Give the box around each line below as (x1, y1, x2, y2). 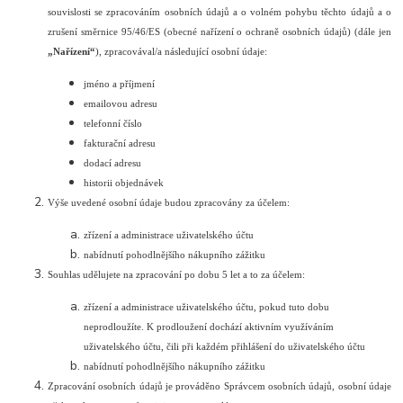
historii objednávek (84, 177, 165, 188)
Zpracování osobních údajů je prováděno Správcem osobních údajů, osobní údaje (48, 381, 391, 391)
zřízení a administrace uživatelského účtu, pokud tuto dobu (84, 301, 330, 312)
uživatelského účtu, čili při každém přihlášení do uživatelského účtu (84, 341, 366, 352)
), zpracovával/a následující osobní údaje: (95, 46, 268, 57)
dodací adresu (84, 157, 142, 168)
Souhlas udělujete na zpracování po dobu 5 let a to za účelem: (48, 269, 306, 280)
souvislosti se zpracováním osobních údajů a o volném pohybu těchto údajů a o (48, 6, 391, 17)
